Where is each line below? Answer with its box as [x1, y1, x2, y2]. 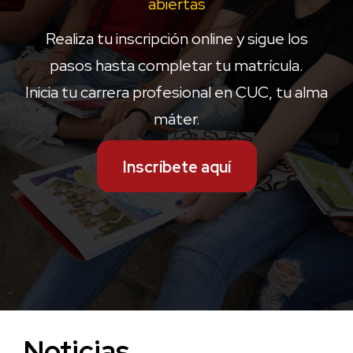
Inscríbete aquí [122, 157, 231, 178]
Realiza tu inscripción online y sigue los [45, 28, 308, 50]
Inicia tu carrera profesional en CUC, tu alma [25, 82, 328, 103]
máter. [153, 109, 200, 130]
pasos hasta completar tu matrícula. [50, 55, 303, 76]
